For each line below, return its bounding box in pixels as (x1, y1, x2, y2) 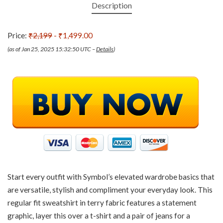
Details (96, 45, 113, 53)
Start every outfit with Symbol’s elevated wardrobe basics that (7, 172, 215, 181)
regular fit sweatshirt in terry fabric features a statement (7, 198, 197, 207)
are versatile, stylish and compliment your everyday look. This (7, 185, 213, 194)
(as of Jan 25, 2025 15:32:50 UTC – (7, 45, 96, 53)
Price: (7, 30, 28, 40)
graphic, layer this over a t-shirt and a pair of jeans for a (7, 211, 190, 220)
